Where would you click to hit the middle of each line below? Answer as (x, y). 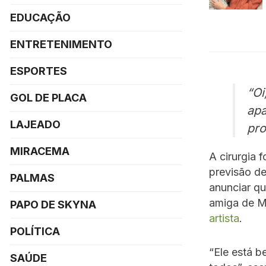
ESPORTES (39, 71)
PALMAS (32, 178)
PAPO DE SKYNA (53, 205)
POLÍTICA (35, 231)
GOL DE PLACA (48, 98)
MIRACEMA (40, 151)
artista (224, 218)
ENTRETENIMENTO (61, 44)
